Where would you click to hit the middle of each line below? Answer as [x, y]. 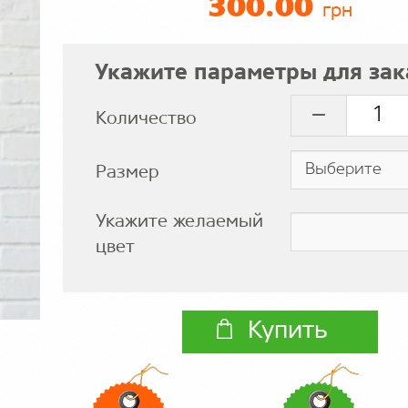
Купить [287, 331]
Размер [127, 173]
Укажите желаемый [179, 222]
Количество [146, 118]
